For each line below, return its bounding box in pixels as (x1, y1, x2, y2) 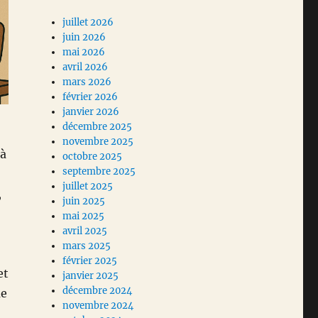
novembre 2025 (62, 136, 134, 148)
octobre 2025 (62, 150, 123, 163)
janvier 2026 (62, 106, 120, 119)
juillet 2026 (62, 16, 114, 29)
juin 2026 (62, 31, 106, 44)
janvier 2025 (62, 270, 119, 283)
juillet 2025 (62, 180, 114, 193)
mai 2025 (62, 210, 105, 223)
